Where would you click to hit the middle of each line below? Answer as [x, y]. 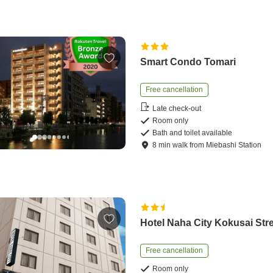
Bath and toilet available [193, 133]
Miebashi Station [234, 145]
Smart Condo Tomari [188, 62]
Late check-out [177, 108]
